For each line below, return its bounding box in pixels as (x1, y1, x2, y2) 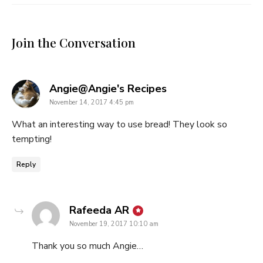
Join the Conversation (12, 34, 136, 51)
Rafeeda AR (69, 203, 129, 218)
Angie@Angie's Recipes (49, 82, 167, 96)
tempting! (12, 133, 52, 146)
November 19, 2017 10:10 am (69, 220, 159, 229)
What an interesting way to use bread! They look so (12, 118, 227, 131)
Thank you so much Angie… (32, 240, 143, 253)
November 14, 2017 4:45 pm (49, 98, 134, 107)
